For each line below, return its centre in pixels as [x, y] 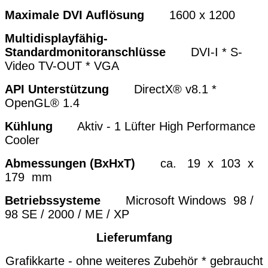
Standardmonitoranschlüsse [85, 52]
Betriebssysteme [53, 201]
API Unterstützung [57, 89]
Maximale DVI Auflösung [74, 15]
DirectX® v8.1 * [175, 89]
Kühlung [29, 127]
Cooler [22, 140]
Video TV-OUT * [49, 66]
